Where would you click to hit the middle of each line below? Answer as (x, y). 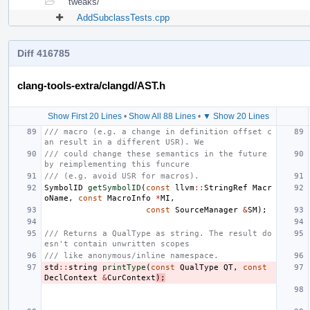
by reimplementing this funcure (117, 164)
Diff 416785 (44, 53)
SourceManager (207, 210)
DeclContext (71, 277)
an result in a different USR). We (124, 142)
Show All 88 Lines (162, 116)
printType (124, 267)
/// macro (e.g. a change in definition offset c (158, 131)
